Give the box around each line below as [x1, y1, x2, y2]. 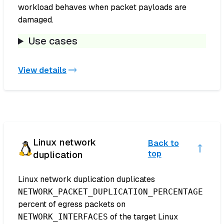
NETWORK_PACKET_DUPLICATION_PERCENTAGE [18, 187, 203, 197]
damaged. [18, 14, 53, 25]
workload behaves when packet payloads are [18, 2, 186, 13]
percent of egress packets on [18, 199, 125, 210]
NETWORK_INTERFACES [18, 212, 108, 222]
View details [18, 64, 66, 75]
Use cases [28, 34, 78, 48]
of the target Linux [108, 211, 178, 222]
